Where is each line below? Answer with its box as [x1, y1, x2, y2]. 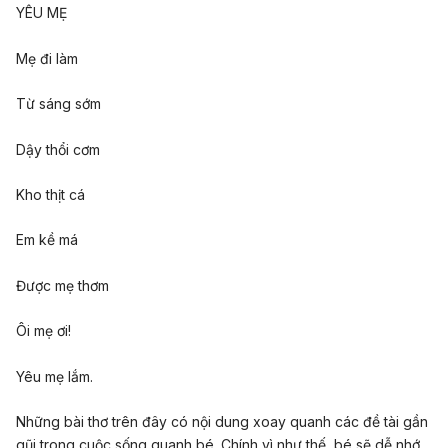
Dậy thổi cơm [16, 140, 100, 158]
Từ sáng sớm [16, 95, 101, 113]
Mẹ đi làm [16, 49, 78, 67]
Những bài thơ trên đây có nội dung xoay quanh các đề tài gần [16, 412, 428, 430]
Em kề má [16, 231, 78, 249]
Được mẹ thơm [16, 276, 109, 294]
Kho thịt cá [16, 185, 85, 203]
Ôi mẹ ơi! [16, 322, 71, 340]
